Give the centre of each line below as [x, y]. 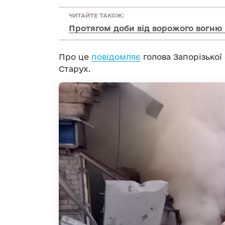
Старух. [75, 69]
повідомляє [116, 57]
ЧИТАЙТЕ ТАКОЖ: [97, 16]
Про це [75, 57]
